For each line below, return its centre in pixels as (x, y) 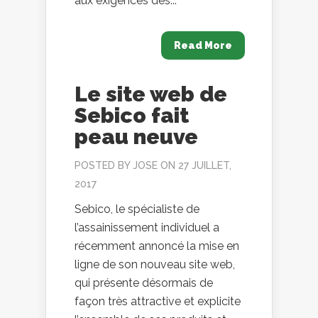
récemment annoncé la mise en (157, 246)
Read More (203, 46)
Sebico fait (132, 116)
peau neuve (136, 137)
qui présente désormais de (144, 283)
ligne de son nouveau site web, (155, 265)
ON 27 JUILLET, (194, 166)
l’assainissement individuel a (147, 228)
